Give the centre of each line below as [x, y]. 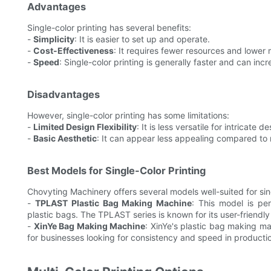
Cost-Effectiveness [73, 51]
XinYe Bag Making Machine [89, 226]
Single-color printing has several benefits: [109, 28]
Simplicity [54, 39]
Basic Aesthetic [65, 139]
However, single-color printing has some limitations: [128, 116]
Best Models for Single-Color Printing [116, 171]
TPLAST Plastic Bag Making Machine [113, 203]
